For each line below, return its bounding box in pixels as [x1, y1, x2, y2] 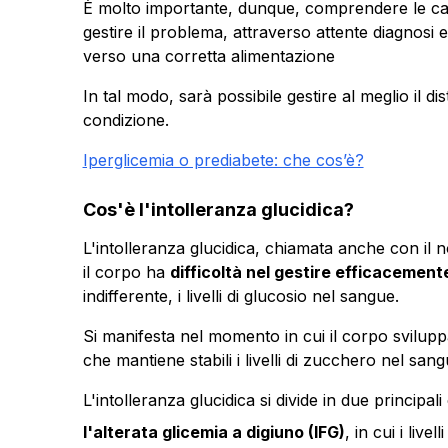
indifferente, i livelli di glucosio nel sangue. [82, 285, 399, 306]
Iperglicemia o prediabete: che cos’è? [82, 149, 364, 170]
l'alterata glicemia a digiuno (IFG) [82, 421, 345, 442]
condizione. [82, 109, 169, 130]
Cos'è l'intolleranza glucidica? [82, 198, 354, 220]
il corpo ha [82, 261, 170, 282]
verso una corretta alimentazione [82, 45, 335, 66]
